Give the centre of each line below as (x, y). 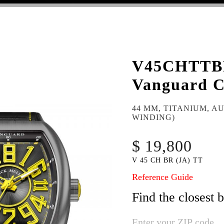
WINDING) (153, 117)
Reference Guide (162, 177)
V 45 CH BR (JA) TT (167, 160)
